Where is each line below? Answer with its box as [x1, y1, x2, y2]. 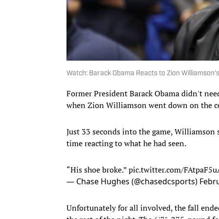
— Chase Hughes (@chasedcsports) [66, 175, 199, 187]
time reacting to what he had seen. [66, 137, 186, 149]
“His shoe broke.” [66, 164, 129, 175]
